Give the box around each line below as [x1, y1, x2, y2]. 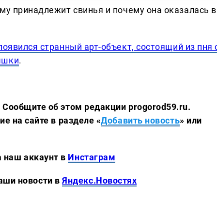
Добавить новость [101, 115, 180, 125]
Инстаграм [68, 152, 116, 162]
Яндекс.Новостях [62, 175, 137, 186]
